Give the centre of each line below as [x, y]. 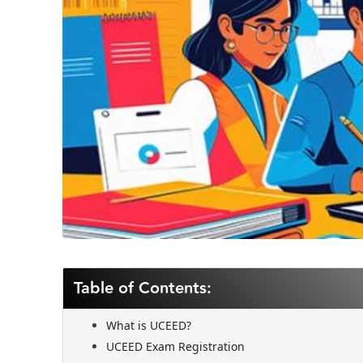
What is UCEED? [148, 326]
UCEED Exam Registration [175, 347]
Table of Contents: [142, 289]
